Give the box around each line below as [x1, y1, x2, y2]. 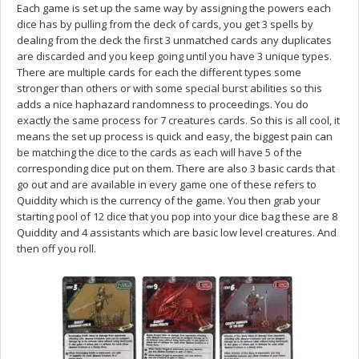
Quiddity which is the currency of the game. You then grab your [17, 192, 321, 208]
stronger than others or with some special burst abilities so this [17, 80, 322, 95]
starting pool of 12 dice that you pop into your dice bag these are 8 [17, 208, 337, 224]
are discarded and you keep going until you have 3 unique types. [17, 48, 332, 63]
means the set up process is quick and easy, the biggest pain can [17, 128, 333, 143]
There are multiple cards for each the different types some [17, 64, 301, 79]
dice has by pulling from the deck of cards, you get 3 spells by [17, 16, 313, 31]
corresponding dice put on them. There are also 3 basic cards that [17, 160, 335, 175]
